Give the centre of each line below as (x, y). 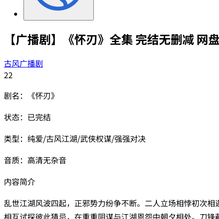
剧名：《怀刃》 (31, 95)
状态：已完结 (27, 117)
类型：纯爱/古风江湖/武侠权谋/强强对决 (75, 138)
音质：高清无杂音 (35, 160)
